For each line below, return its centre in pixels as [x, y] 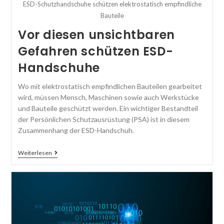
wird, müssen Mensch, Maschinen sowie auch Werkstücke [108, 97]
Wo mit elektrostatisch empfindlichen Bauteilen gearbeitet [110, 86]
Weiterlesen [35, 152]
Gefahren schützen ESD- [95, 51]
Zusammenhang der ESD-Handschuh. [76, 130]
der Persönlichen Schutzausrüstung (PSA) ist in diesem [103, 119]
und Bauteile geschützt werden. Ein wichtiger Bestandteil [108, 108]
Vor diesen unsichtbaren [96, 34]
